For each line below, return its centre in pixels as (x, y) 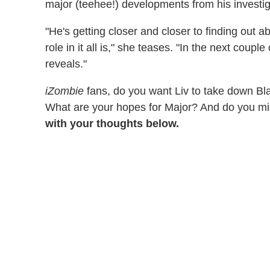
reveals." (66, 64)
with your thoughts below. (112, 124)
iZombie (66, 91)
